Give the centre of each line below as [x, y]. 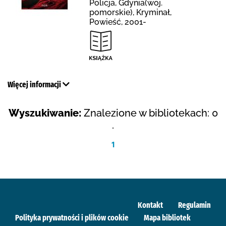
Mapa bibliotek [167, 217]
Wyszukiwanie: [45, 113]
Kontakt [150, 205]
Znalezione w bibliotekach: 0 [151, 113]
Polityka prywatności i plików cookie [72, 217]
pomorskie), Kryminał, [130, 12]
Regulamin [194, 205]
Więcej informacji [35, 84]
